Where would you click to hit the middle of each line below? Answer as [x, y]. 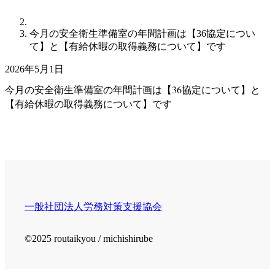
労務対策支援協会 [123, 206]
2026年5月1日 [34, 69]
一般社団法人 [54, 206]
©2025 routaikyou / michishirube [89, 238]
